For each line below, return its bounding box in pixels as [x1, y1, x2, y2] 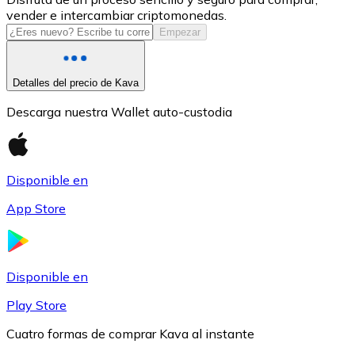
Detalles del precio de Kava [13, 76, 139, 89]
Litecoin [37, 218, 84, 234]
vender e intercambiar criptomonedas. [6, 6, 227, 23]
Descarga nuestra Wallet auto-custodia [6, 103, 232, 120]
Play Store [6, 296, 67, 313]
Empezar [159, 25, 200, 38]
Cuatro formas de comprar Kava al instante [6, 325, 254, 342]
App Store [6, 200, 66, 216]
